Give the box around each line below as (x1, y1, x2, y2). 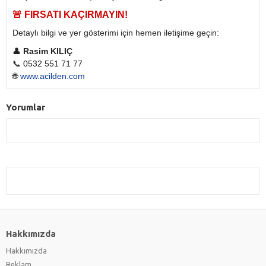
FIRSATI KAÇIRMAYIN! (24, 9, 128, 20)
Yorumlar (6, 102, 45, 113)
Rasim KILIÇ (23, 46, 72, 56)
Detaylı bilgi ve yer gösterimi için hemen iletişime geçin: (12, 28, 219, 38)
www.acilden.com (20, 71, 85, 81)
